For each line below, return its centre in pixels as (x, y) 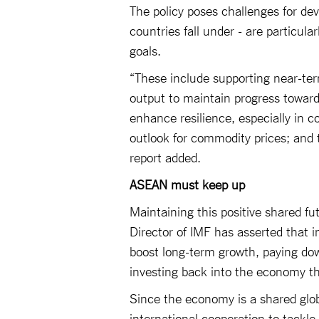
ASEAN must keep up (187, 184)
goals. (145, 50)
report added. (165, 157)
